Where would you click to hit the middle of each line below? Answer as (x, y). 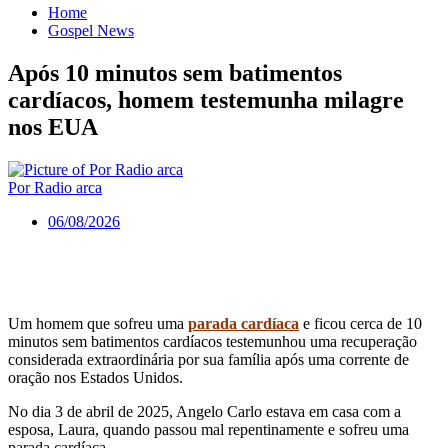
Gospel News (91, 30)
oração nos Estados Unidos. (97, 377)
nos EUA (53, 126)
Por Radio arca (55, 187)
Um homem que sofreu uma (98, 323)
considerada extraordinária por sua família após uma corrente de (208, 359)
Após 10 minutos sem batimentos (175, 72)
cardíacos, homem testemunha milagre (206, 99)
